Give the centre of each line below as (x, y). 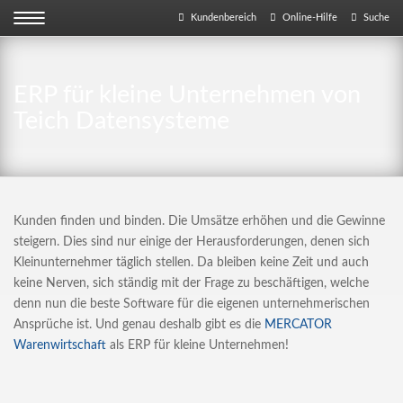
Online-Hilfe (310, 18)
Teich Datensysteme (121, 121)
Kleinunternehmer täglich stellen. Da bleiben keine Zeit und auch (191, 262)
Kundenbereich (224, 18)
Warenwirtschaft (60, 345)
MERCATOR (298, 324)
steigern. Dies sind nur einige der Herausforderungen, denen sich (192, 242)
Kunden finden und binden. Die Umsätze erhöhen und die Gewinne (199, 221)
